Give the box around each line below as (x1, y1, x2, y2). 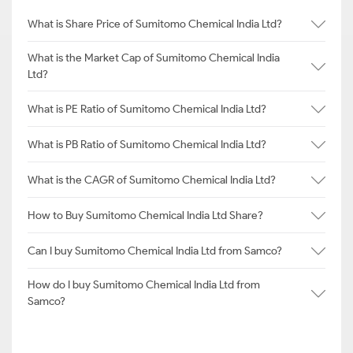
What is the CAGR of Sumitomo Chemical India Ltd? (28, 173, 276, 187)
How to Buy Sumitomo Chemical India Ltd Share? (28, 208, 263, 222)
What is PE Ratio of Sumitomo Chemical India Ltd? (28, 102, 266, 116)
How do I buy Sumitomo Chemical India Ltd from (28, 278, 260, 292)
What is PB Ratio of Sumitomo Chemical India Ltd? (28, 137, 266, 151)
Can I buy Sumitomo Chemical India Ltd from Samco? (28, 243, 282, 258)
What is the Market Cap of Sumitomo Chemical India (28, 51, 280, 65)
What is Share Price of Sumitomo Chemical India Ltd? (28, 17, 282, 31)
